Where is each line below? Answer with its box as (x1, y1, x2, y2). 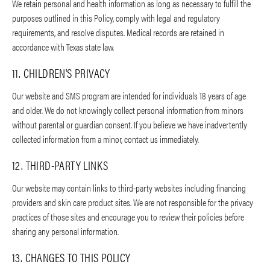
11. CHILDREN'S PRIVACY (12, 64, 110, 82)
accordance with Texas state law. (12, 40, 114, 54)
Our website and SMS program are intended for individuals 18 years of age (12, 89, 246, 103)
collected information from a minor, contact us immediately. (12, 132, 199, 146)
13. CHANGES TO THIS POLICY (12, 248, 131, 266)
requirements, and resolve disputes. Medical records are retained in (12, 25, 224, 40)
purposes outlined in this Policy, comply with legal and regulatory (12, 11, 220, 25)
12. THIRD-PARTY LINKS (12, 156, 108, 174)
